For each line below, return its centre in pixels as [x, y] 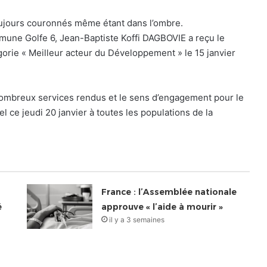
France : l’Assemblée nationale [169, 192]
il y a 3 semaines [137, 219]
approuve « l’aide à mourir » [162, 207]
